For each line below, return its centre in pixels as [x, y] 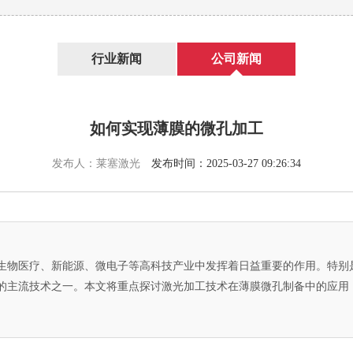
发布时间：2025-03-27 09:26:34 [226, 163]
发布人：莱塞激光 [102, 163]
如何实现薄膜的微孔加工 [176, 128]
